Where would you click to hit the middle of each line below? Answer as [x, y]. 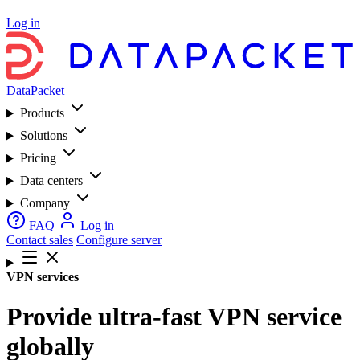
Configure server [119, 240]
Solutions [43, 136]
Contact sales [40, 240]
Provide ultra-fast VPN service [174, 316]
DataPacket [35, 91]
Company [45, 203]
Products [42, 113]
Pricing [38, 158]
